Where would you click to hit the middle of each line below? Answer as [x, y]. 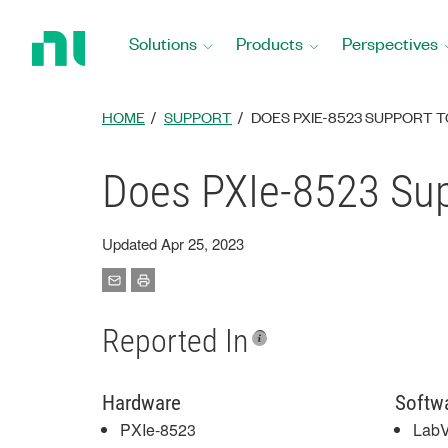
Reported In [175, 341]
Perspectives [390, 43]
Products [269, 43]
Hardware [141, 403]
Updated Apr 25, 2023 [173, 243]
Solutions [163, 43]
